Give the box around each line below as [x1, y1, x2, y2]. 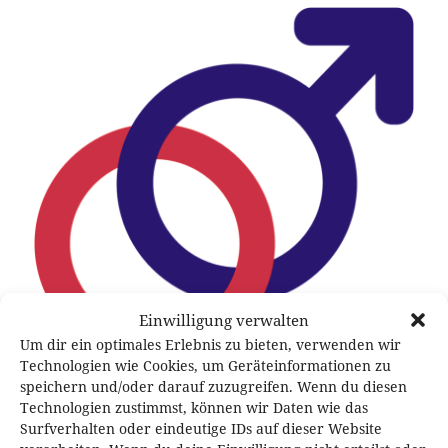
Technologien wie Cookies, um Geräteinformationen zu [20, 355, 391, 375]
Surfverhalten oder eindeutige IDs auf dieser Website [20, 418, 382, 438]
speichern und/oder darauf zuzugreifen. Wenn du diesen [20, 376, 407, 396]
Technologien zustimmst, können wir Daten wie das [20, 397, 368, 417]
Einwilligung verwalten [139, 309, 309, 330]
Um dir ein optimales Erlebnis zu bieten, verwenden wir [20, 334, 401, 354]
